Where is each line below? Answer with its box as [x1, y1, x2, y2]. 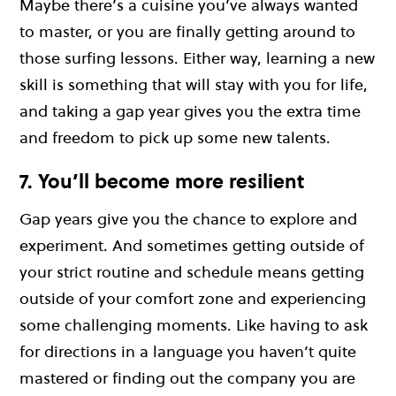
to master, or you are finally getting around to [19, 19, 355, 42]
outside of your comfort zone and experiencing [19, 287, 366, 310]
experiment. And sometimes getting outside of [19, 234, 364, 257]
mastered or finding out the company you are [19, 367, 355, 390]
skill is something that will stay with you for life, [19, 72, 368, 95]
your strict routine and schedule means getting [19, 261, 364, 284]
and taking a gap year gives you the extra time [19, 99, 361, 122]
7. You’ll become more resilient [19, 167, 304, 194]
